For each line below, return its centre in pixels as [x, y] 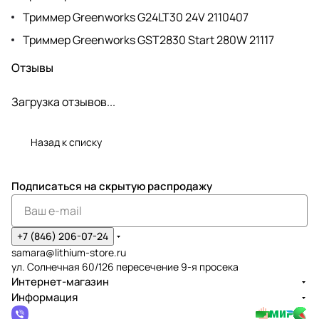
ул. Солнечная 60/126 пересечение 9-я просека [125, 267]
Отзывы [32, 67]
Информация [45, 297]
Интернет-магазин [60, 282]
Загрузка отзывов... [63, 101]
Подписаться [48, 186]
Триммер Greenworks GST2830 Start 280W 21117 [148, 40]
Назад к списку [66, 142]
